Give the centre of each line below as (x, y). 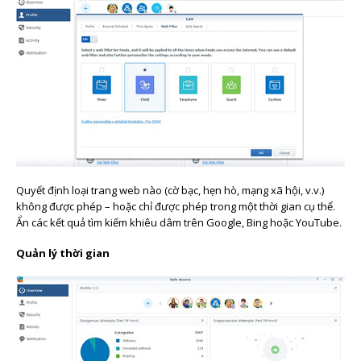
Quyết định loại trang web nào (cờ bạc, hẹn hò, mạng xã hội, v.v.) (170, 190)
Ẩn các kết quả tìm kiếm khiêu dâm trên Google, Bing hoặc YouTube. (179, 222)
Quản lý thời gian (63, 253)
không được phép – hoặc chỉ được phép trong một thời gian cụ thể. (176, 206)
